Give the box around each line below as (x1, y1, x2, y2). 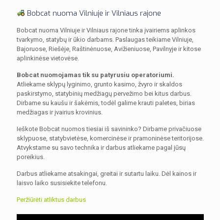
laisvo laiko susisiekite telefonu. (16, 179, 107, 187)
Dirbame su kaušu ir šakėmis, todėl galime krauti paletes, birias (16, 99, 195, 107)
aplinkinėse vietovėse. (16, 54, 79, 62)
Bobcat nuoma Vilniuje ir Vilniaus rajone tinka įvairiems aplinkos (16, 26, 195, 34)
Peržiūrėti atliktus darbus (16, 195, 86, 203)
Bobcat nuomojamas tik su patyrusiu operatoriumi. (16, 71, 174, 79)
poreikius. (16, 153, 45, 161)
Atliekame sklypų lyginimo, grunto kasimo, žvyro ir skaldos (16, 80, 182, 88)
